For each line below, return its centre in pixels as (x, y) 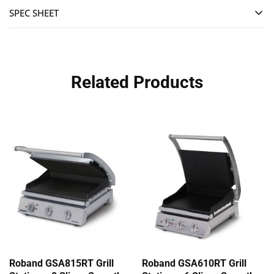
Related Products (137, 82)
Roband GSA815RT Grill (61, 263)
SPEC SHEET (34, 13)
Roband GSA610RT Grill (194, 263)
